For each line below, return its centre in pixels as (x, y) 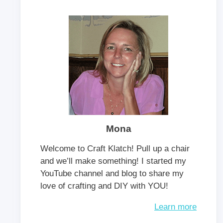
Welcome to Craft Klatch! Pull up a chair (115, 148)
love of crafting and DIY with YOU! (104, 186)
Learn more (175, 207)
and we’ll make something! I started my (113, 161)
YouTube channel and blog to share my (112, 173)
